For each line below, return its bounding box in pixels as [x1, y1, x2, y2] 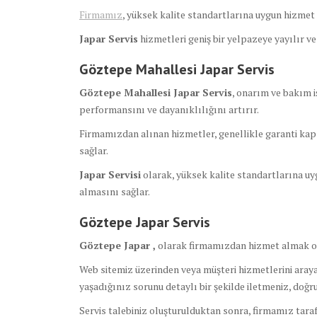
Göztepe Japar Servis [79, 213, 210, 232]
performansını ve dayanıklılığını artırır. [79, 103, 259, 117]
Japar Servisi [79, 168, 141, 182]
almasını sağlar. [79, 185, 150, 199]
